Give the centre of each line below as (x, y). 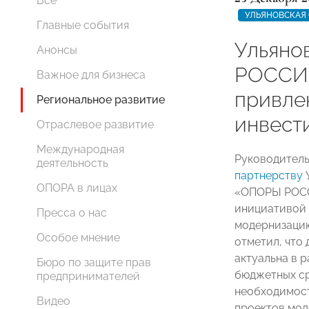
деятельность (72, 163)
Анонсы (57, 50)
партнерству (270, 176)
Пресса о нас (72, 213)
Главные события (83, 25)
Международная (80, 149)
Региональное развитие (101, 100)
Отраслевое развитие (95, 124)
